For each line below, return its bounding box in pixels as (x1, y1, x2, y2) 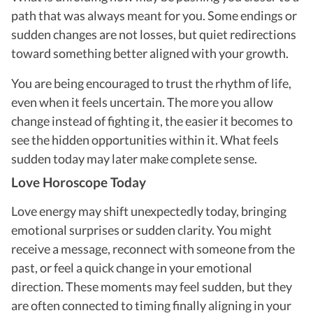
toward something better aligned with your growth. (11, 45, 289, 61)
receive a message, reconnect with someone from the (11, 240, 295, 256)
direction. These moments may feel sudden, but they (11, 278, 292, 294)
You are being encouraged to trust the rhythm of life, (11, 75, 291, 91)
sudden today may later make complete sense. (11, 150, 257, 166)
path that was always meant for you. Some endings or (11, 7, 297, 23)
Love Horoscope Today (11, 173, 146, 190)
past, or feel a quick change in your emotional (11, 259, 252, 275)
